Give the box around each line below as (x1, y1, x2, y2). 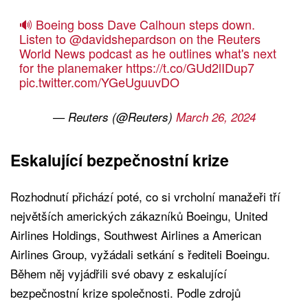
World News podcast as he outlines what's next (19, 44, 276, 63)
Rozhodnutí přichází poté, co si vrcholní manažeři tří (10, 188, 280, 206)
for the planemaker (19, 58, 126, 77)
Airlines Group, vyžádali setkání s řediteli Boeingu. (10, 245, 270, 263)
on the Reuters (175, 30, 261, 48)
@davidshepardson (69, 30, 176, 48)
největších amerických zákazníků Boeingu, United (10, 207, 267, 225)
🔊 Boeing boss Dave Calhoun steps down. (19, 15, 255, 34)
